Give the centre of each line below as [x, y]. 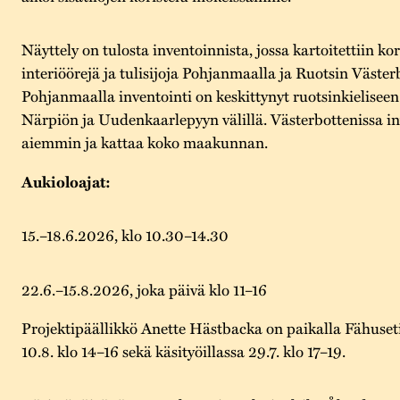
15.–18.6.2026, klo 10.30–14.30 [125, 235]
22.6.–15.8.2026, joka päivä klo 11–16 [144, 289]
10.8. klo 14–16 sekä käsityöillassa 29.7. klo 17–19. [183, 350]
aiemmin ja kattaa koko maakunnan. [144, 142]
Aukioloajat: [66, 181]
